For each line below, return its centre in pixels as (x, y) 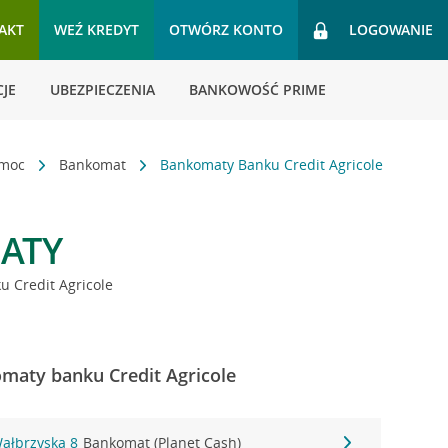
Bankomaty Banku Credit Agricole (272, 164)
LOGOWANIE (391, 29)
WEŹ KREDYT (96, 29)
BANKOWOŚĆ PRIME (257, 89)
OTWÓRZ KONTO (226, 29)
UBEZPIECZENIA (102, 89)
